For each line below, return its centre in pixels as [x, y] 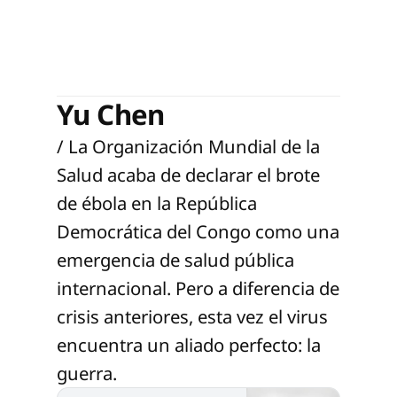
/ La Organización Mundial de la [188, 146]
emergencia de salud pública [175, 259]
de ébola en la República [157, 202]
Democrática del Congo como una [198, 231]
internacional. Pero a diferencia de [198, 288]
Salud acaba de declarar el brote [188, 174]
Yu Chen [111, 114]
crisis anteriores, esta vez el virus [192, 316]
